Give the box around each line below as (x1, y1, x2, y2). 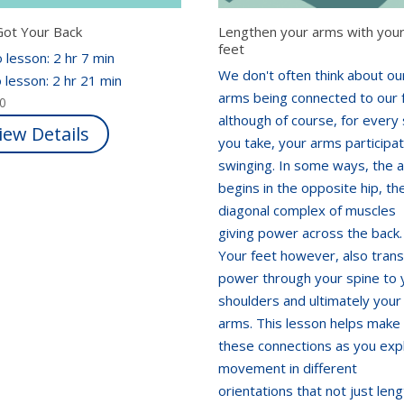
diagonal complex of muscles (218, 201, 397, 220)
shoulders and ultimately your (218, 291, 402, 310)
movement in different (218, 359, 358, 378)
